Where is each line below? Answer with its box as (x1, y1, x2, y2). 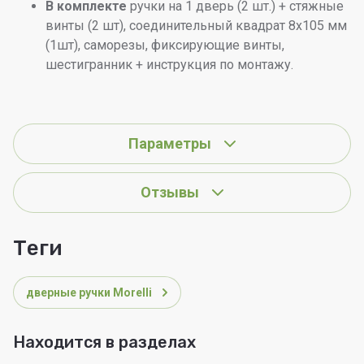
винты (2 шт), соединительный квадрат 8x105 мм (45, 18, 347, 33)
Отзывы (141, 184, 199, 201)
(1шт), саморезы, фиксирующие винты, (45, 37, 284, 53)
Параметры (128, 135, 211, 152)
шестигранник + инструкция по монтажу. (45, 57, 293, 72)
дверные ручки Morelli (26, 286, 152, 299)
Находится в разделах (13, 332, 196, 352)
